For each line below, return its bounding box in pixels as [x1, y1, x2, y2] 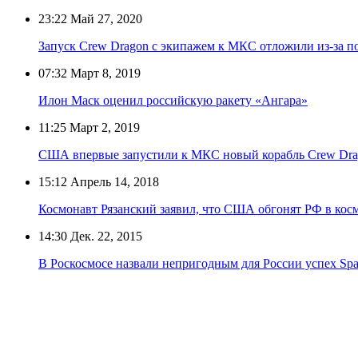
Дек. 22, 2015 [67, 229, 142, 243]
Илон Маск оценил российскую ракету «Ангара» [38, 93, 308, 107]
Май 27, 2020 [67, 11, 142, 26]
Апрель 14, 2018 [67, 174, 159, 189]
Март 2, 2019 [66, 120, 140, 134]
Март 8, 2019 [67, 66, 141, 80]
